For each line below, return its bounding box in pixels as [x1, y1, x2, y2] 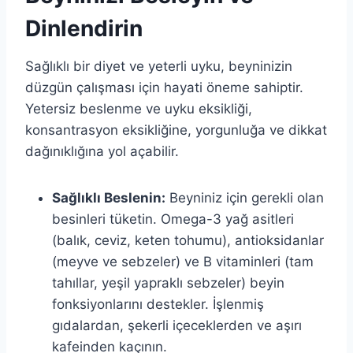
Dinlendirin [25, 14, 143, 42]
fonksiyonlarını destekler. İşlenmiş [52, 295, 264, 312]
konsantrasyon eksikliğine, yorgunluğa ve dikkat [25, 121, 327, 138]
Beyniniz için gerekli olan [165, 189, 324, 206]
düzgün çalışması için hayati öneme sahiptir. [25, 79, 303, 95]
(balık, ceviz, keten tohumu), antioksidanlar [52, 232, 324, 248]
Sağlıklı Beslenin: [52, 189, 165, 206]
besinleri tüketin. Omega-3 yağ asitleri [52, 210, 294, 227]
